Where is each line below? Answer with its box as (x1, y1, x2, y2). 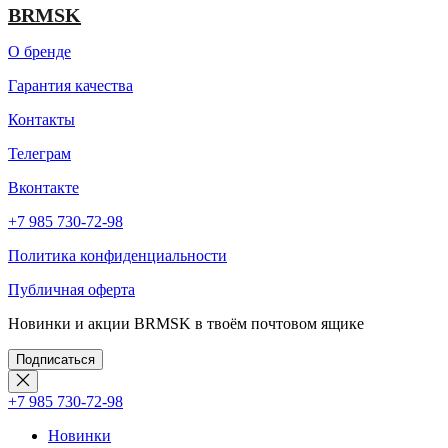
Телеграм (8, 144, 71, 162)
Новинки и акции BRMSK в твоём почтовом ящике (8, 314, 364, 332)
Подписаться (16, 351, 95, 367)
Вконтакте (8, 178, 79, 196)
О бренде (8, 42, 71, 60)
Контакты (8, 110, 75, 128)
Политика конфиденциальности (8, 246, 227, 264)
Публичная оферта (8, 280, 135, 298)
